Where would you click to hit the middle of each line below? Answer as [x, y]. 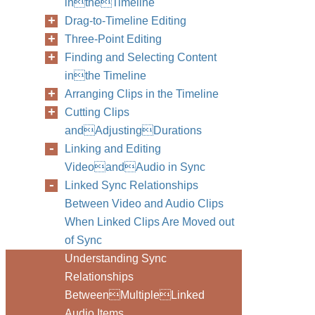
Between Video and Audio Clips [144, 204]
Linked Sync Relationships [131, 185]
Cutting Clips [97, 112]
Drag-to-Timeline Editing [126, 21]
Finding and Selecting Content [141, 57]
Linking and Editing [113, 149]
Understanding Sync [116, 258]
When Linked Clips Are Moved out [149, 222]
